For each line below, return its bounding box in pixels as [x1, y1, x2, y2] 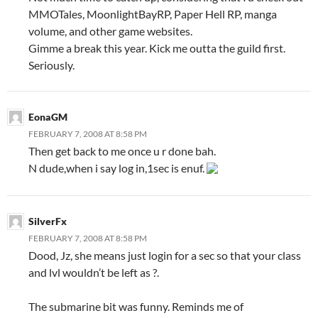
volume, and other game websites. [28, 23, 192, 38]
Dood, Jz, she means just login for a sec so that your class [28, 248, 301, 262]
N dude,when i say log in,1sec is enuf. [28, 160, 207, 175]
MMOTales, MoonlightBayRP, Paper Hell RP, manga [28, 6, 277, 21]
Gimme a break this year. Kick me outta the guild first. [28, 40, 285, 55]
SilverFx [28, 214, 67, 227]
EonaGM [28, 110, 67, 123]
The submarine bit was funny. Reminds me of [28, 299, 243, 313]
